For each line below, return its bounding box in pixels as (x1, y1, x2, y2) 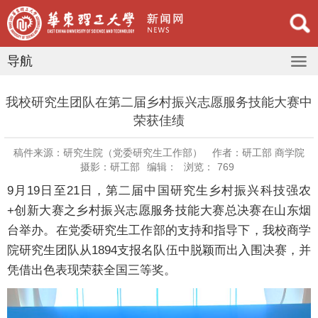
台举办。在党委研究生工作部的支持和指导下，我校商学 (7, 224, 311, 238)
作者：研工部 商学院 (212, 147, 305, 159)
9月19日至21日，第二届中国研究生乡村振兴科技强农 (7, 184, 311, 198)
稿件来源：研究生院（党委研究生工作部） (13, 147, 202, 159)
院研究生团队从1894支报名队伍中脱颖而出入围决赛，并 (7, 243, 311, 258)
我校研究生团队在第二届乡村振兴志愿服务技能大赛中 (6, 95, 312, 110)
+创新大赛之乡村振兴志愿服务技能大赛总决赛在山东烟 (7, 204, 311, 218)
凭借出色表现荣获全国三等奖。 (7, 263, 180, 278)
